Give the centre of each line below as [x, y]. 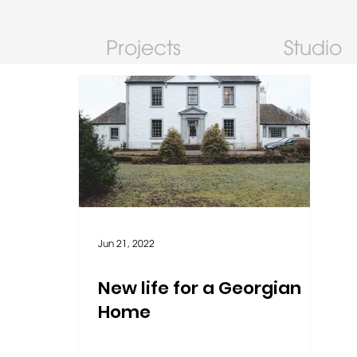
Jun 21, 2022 [126, 243]
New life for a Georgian [200, 288]
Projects [144, 47]
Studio [313, 47]
